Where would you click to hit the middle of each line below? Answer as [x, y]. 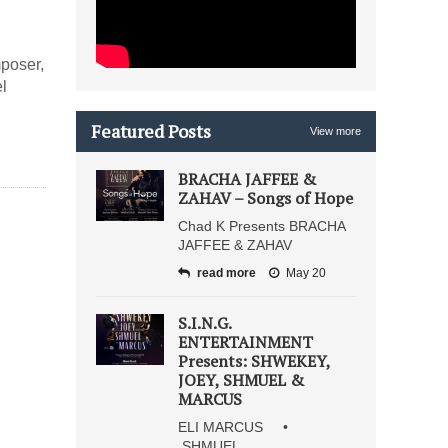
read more [226, 273]
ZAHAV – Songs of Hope [265, 198]
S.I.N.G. [204, 323]
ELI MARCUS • [239, 427]
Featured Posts [151, 131]
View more [335, 131]
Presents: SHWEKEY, [254, 361]
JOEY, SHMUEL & [241, 380]
